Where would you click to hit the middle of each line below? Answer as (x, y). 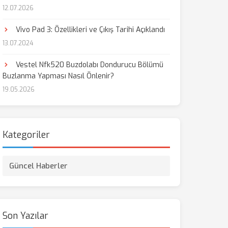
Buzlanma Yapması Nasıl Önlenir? (58, 76)
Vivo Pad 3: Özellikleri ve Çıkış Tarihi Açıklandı (89, 30)
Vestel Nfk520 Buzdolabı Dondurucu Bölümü (88, 65)
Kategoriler (26, 135)
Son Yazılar (25, 216)
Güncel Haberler (38, 166)
